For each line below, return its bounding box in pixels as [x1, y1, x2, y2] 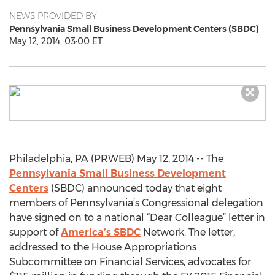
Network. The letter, [141, 227, 235, 238]
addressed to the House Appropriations [9, 241, 196, 253]
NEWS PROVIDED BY [9, 10, 97, 21]
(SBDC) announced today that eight [48, 182, 222, 194]
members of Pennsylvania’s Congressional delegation [9, 197, 263, 209]
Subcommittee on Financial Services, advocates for [9, 256, 251, 268]
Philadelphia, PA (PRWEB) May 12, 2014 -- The [9, 153, 223, 165]
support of [9, 227, 61, 238]
